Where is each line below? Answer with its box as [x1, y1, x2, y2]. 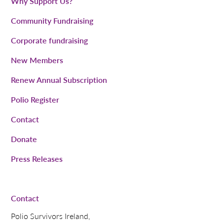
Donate [11, 133, 37, 145]
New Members [11, 54, 64, 66]
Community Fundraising [11, 15, 94, 27]
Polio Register [11, 94, 60, 106]
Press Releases [11, 153, 63, 165]
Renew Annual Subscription [11, 74, 108, 86]
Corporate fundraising [11, 35, 88, 46]
